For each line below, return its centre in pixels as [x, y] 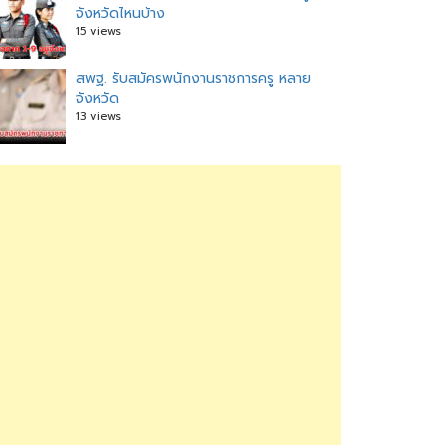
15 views [98, 31]
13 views [98, 116]
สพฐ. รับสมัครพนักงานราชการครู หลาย [193, 78]
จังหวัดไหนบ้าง [120, 13]
